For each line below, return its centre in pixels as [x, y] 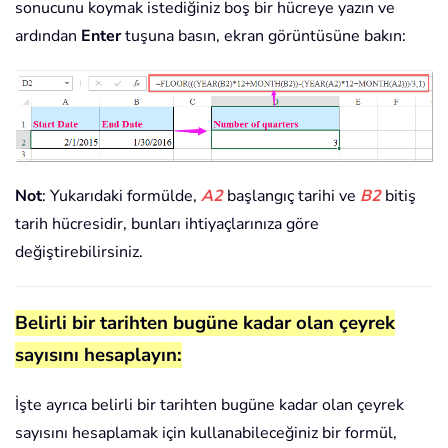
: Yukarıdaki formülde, [121, 195]
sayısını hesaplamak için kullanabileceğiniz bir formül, [206, 432]
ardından [48, 36]
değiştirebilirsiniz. [79, 251]
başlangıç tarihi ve [291, 195]
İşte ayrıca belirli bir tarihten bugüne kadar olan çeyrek [209, 404]
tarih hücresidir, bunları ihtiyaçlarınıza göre [167, 223]
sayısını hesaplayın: [98, 354]
